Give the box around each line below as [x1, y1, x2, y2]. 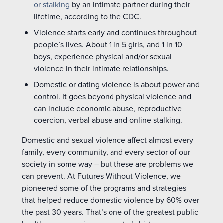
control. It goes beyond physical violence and [34, 91, 191, 102]
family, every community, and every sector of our [22, 146, 190, 158]
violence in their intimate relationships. [34, 63, 169, 74]
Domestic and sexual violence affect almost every [22, 134, 193, 146]
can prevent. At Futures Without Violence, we [22, 170, 181, 182]
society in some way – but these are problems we [22, 158, 193, 170]
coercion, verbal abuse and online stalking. [34, 114, 182, 126]
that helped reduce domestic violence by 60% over [22, 194, 199, 206]
